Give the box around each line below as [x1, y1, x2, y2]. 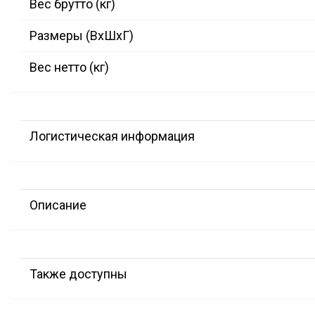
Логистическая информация [30, 129, 195, 144]
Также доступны [30, 266, 127, 282]
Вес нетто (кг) [30, 60, 109, 75]
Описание [30, 198, 86, 213]
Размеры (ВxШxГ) [30, 28, 134, 44]
